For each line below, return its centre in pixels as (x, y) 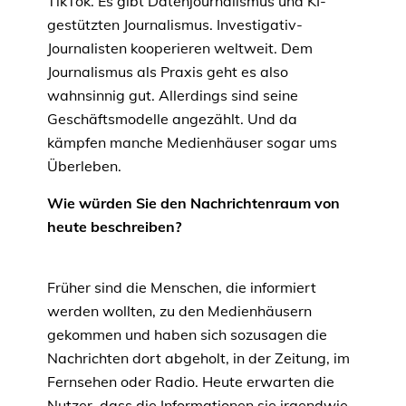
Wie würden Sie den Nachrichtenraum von (193, 203)
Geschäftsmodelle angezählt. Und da (172, 119)
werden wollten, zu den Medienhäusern (179, 311)
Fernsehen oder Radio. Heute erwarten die (191, 382)
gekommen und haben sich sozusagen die (187, 335)
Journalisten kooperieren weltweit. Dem (180, 48)
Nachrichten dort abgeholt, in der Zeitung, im (198, 358)
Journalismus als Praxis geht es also (168, 72)
